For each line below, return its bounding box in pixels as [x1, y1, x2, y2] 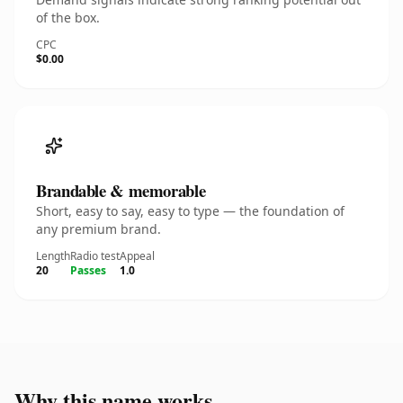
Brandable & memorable [36, 178, 206, 202]
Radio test [70, 248, 120, 264]
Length [36, 248, 70, 264]
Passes [70, 263, 106, 278]
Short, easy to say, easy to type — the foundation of [36, 202, 345, 219]
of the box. [36, 9, 100, 26]
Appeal [120, 248, 155, 264]
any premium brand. [36, 220, 161, 237]
